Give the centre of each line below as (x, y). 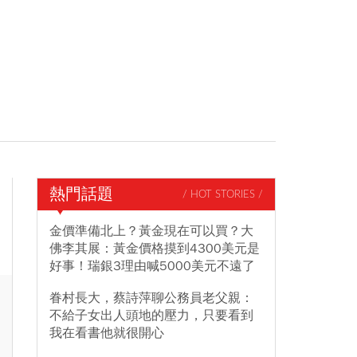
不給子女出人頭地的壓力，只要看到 (151, 316)
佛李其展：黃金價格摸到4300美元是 (155, 249)
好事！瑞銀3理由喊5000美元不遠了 (152, 266)
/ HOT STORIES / (223, 194)
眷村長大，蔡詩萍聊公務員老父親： (151, 298)
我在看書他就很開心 (107, 333)
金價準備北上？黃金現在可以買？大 (151, 231)
